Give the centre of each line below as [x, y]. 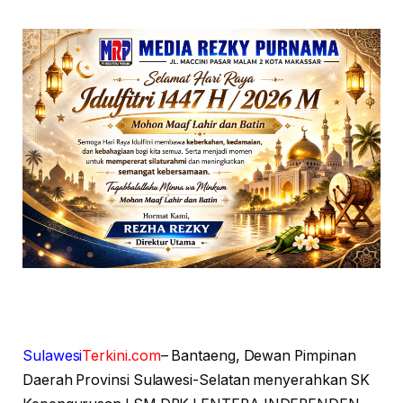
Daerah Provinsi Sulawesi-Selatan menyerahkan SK [197, 380]
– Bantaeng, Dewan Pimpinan [258, 355]
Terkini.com [121, 355]
